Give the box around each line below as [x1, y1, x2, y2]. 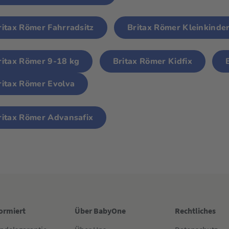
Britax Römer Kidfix [112, 56, 192, 67]
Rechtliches [174, 205, 216, 216]
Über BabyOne [75, 205, 126, 216]
